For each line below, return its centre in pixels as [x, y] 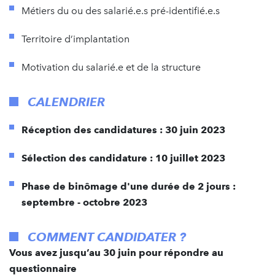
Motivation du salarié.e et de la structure [111, 68]
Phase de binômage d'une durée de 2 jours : [129, 187]
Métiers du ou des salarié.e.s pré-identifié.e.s [121, 11]
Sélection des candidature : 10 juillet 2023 [123, 158]
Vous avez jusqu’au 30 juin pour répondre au [116, 253]
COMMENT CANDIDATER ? [107, 237]
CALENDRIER [66, 102]
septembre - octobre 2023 [84, 203]
